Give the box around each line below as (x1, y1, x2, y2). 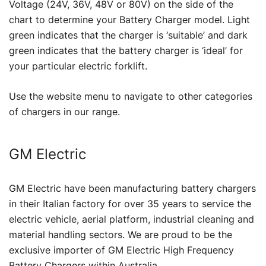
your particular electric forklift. (9, 59, 147, 72)
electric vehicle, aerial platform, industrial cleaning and (9, 213, 254, 225)
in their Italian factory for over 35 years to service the (9, 197, 251, 210)
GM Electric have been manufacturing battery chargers (9, 182, 256, 194)
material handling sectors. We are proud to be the (9, 228, 232, 240)
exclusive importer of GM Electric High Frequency (9, 243, 234, 256)
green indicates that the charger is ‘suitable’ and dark (9, 28, 248, 41)
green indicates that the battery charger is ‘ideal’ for (9, 44, 243, 56)
